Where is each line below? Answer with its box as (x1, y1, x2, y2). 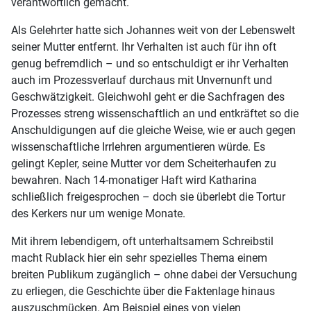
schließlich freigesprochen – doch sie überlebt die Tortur (11, 190, 285, 203)
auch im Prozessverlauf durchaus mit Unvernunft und (11, 73, 272, 87)
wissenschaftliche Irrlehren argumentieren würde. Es (11, 140, 265, 153)
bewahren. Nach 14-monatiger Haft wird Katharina (11, 173, 257, 187)
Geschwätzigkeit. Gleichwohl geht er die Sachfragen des (11, 90, 285, 103)
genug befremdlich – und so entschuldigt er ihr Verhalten (11, 56, 289, 70)
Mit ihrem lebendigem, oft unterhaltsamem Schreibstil (11, 234, 274, 248)
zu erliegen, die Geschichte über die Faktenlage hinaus (11, 284, 275, 298)
